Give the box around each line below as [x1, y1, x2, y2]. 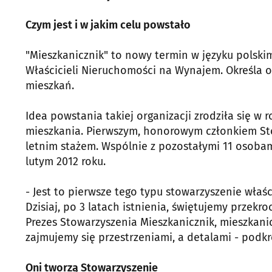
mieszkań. [25, 79, 74, 93]
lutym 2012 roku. [25, 155, 106, 169]
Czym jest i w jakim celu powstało [25, 18, 191, 32]
